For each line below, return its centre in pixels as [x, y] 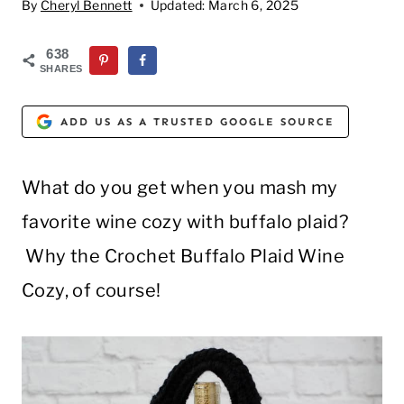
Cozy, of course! [92, 291]
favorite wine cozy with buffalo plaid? [185, 222]
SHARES [61, 69]
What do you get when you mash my [180, 188]
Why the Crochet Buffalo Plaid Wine [183, 257]
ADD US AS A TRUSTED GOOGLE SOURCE [198, 121]
